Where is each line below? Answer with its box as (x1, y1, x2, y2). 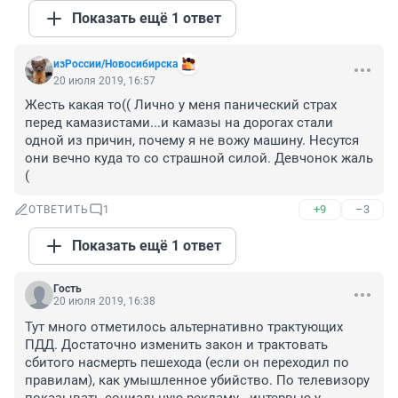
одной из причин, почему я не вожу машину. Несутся (25, 132, 359, 149)
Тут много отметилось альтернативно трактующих (25, 319, 343, 336)
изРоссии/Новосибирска (53, 58, 178, 71)
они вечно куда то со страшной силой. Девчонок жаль (25, 150, 373, 167)
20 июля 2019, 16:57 (53, 75, 155, 88)
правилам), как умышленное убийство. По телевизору (25, 372, 370, 389)
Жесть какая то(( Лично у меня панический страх (25, 97, 337, 114)
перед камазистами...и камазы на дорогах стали (25, 115, 333, 131)
